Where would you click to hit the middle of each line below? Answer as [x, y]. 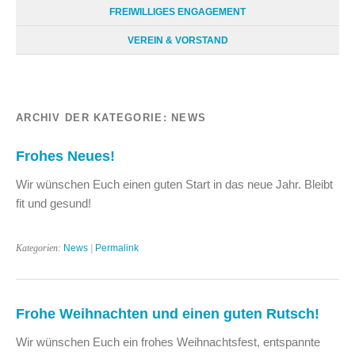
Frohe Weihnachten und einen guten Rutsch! [168, 313]
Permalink [117, 248]
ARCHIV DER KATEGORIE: [94, 117]
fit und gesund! [53, 203]
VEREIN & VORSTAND [177, 40]
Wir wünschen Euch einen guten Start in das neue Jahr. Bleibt [174, 184]
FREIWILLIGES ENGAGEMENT [177, 11]
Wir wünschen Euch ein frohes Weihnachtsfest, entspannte [168, 342]
